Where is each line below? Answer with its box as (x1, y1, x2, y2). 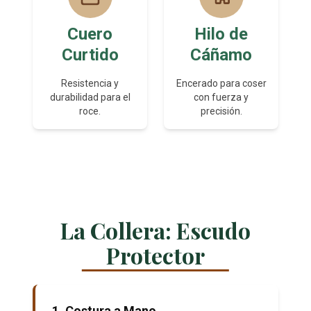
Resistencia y (61, 78, 119, 90)
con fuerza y (194, 92, 249, 103)
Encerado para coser (176, 78, 267, 90)
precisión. (200, 106, 242, 117)
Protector (106, 240, 205, 271)
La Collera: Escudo (60, 215, 251, 246)
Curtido (61, 45, 119, 65)
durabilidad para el (49, 92, 131, 103)
